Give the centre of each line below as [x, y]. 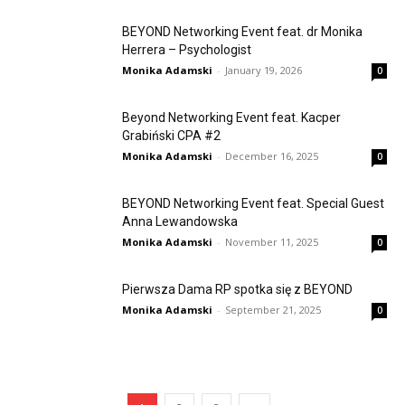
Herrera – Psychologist [187, 49]
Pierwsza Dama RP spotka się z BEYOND [237, 289]
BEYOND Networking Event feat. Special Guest [253, 203]
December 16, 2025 [272, 155]
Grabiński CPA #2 [171, 135]
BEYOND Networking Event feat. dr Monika [242, 31]
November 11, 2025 [272, 241]
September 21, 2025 [273, 309]
